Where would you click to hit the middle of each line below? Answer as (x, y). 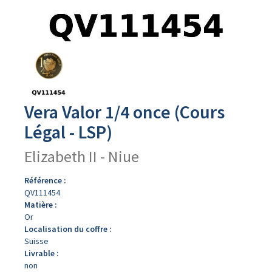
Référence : (45, 180)
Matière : (41, 205)
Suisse (36, 241)
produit (28, 73)
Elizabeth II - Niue (82, 156)
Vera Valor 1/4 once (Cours (124, 112)
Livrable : (42, 253)
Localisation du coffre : (68, 229)
